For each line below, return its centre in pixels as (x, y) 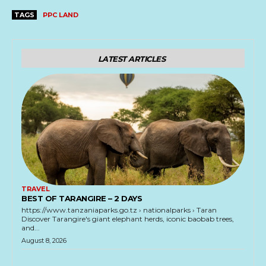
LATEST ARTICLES (132, 59)
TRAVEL (36, 189)
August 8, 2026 (44, 241)
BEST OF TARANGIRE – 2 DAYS (82, 199)
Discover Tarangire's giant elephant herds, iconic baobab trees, (128, 219)
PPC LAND (61, 15)
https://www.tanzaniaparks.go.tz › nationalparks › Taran (119, 210)
